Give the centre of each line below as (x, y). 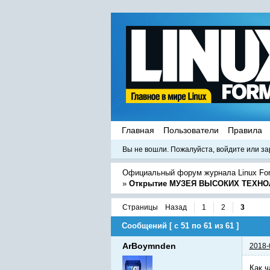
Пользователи (191, 130)
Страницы (140, 207)
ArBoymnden (149, 246)
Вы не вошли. (145, 149)
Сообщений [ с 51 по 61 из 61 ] (180, 226)
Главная (138, 130)
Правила (245, 130)
